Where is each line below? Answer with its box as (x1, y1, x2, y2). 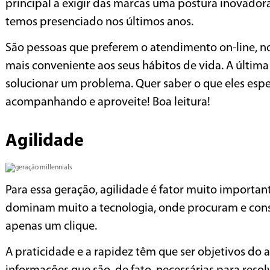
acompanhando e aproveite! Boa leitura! (5, 96, 210, 109)
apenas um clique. (5, 220, 97, 233)
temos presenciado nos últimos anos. (5, 16, 193, 28)
